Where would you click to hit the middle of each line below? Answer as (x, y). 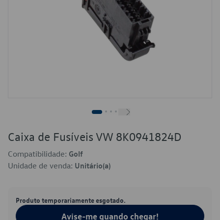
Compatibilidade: (38, 154)
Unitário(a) (93, 165)
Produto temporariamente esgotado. (71, 200)
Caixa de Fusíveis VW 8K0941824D (95, 137)
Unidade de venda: (41, 165)
